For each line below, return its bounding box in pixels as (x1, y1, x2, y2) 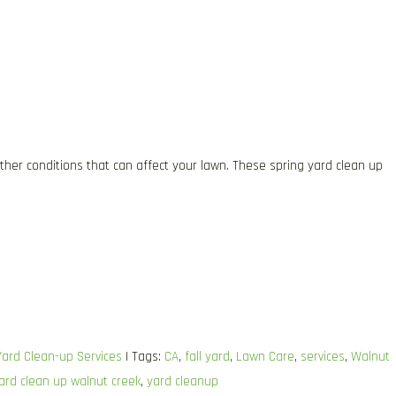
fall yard (185, 348, 230, 366)
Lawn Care (236, 348, 294, 366)
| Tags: (126, 348, 164, 366)
